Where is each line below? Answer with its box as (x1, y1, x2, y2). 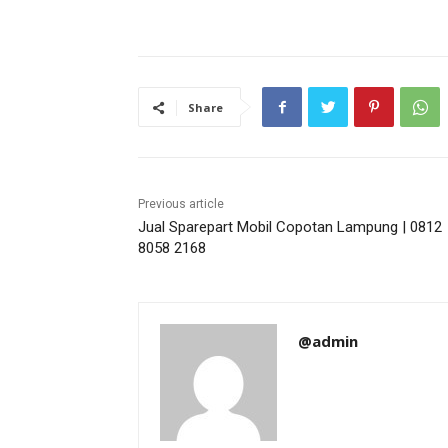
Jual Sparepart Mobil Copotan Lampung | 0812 (138, 218, 442, 237)
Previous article (138, 197, 224, 212)
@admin (298, 331, 358, 352)
